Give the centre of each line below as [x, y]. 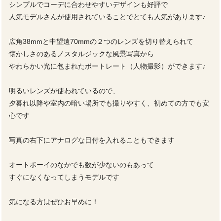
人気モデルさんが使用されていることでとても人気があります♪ [107, 17]
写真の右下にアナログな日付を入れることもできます [92, 140]
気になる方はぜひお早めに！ [54, 202]
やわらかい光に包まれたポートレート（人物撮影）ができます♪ [107, 66]
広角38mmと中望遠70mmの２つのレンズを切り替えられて [101, 42]
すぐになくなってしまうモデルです [64, 177]
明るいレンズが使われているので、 [64, 91]
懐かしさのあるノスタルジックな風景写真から [81, 54]
